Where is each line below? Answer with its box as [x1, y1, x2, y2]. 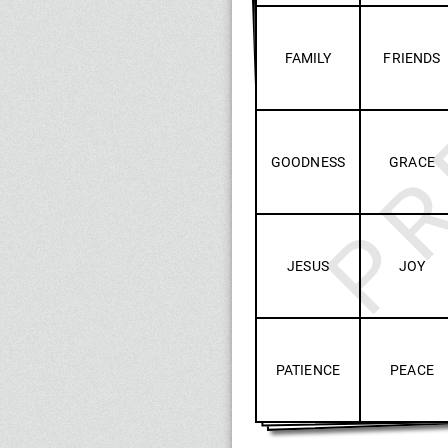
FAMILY [284, 49, 332, 66]
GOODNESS [270, 153, 346, 170]
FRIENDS [383, 49, 441, 66]
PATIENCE [275, 361, 341, 378]
